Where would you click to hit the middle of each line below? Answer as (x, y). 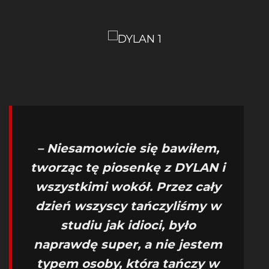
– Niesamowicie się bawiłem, (128, 148)
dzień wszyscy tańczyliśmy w (128, 206)
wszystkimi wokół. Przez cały (128, 187)
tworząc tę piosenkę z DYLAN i (128, 168)
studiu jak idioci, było (128, 225)
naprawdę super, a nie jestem (128, 244)
